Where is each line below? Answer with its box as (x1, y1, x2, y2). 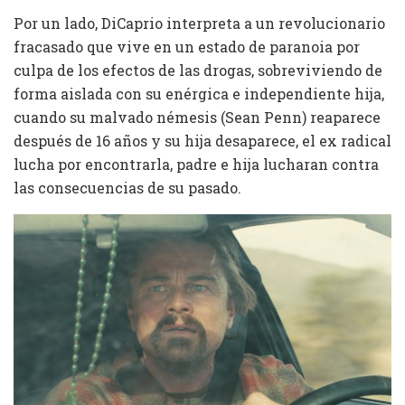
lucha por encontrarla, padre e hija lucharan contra (14, 154, 379, 174)
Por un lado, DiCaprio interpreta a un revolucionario (14, 13, 385, 33)
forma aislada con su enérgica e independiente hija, (14, 83, 384, 103)
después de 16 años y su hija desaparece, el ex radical (14, 130, 391, 150)
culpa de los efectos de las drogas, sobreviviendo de (14, 60, 382, 80)
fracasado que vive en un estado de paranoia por (14, 36, 360, 56)
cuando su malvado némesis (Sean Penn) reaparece (14, 107, 381, 127)
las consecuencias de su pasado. (14, 177, 245, 197)
